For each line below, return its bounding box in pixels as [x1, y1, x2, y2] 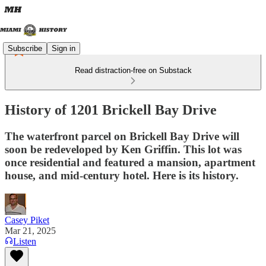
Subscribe [8, 43, 42, 53]
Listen [13, 236, 36, 246]
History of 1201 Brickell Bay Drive [5, 102, 217, 118]
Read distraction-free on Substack [74, 66, 192, 75]
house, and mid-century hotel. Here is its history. [5, 169, 239, 182]
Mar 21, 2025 [5, 225, 56, 236]
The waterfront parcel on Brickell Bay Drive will [5, 129, 239, 142]
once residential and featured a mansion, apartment [5, 156, 255, 169]
